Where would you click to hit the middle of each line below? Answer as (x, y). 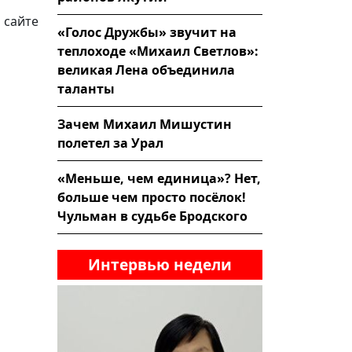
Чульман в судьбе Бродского (152, 216)
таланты (86, 88)
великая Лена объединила (146, 70)
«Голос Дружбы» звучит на (147, 32)
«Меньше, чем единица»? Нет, (159, 178)
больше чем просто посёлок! (152, 197)
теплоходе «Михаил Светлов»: (158, 51)
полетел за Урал (110, 143)
